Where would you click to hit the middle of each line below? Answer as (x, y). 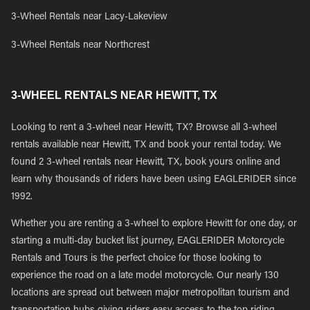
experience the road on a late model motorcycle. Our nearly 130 (145, 276)
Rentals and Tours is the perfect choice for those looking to (136, 259)
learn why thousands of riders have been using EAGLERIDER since (154, 180)
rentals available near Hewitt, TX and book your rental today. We (146, 145)
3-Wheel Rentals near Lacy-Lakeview (89, 17)
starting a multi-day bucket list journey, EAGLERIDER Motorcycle (148, 241)
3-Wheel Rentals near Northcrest (80, 46)
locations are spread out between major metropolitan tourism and (150, 293)
